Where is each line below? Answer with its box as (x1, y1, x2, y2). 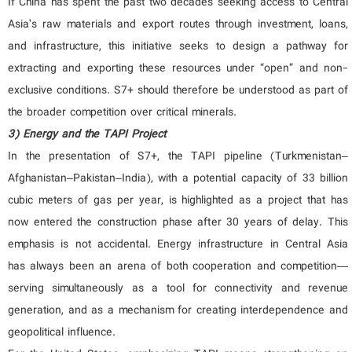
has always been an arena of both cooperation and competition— (8, 257, 348, 277)
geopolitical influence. (8, 323, 115, 343)
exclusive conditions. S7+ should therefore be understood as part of (8, 81, 348, 101)
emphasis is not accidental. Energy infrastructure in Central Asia (8, 235, 348, 255)
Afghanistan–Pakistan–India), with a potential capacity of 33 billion (8, 169, 348, 189)
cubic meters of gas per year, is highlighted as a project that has (8, 191, 348, 211)
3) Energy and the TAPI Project (8, 125, 166, 145)
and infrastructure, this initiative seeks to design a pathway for (8, 37, 348, 57)
